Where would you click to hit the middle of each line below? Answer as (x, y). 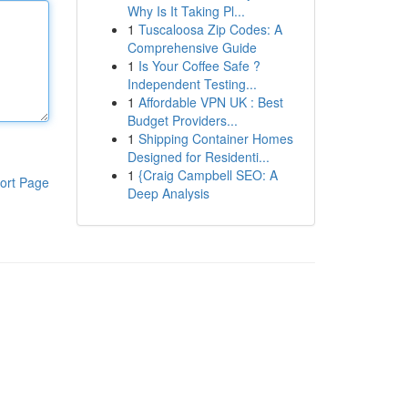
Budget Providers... (182, 120)
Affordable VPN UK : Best (210, 102)
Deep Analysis (168, 193)
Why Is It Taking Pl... (186, 11)
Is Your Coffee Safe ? (199, 66)
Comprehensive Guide (192, 47)
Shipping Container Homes (215, 138)
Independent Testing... (192, 84)
